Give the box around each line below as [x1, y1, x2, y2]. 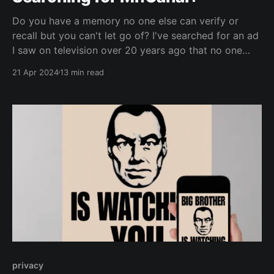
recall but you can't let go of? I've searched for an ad [12, 29, 259, 42]
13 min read [60, 67, 104, 77]
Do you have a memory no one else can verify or [12, 14, 239, 27]
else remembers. [12, 58, 88, 71]
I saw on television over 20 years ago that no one [12, 43, 242, 56]
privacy [12, 260, 43, 271]
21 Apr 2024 [12, 67, 59, 77]
